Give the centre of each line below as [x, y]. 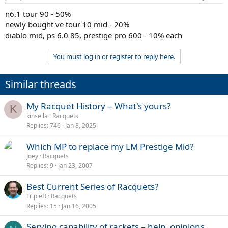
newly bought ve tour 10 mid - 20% [67, 25]
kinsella [37, 116]
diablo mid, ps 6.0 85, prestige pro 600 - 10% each [94, 35]
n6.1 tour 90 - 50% [38, 14]
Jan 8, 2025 [81, 126]
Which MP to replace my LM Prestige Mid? [110, 147]
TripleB [36, 196]
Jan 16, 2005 [79, 206]
